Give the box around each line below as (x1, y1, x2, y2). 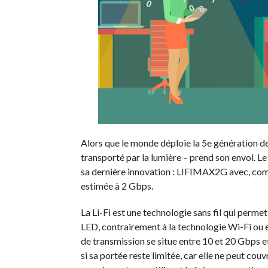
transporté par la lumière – (80, 151, 188, 163)
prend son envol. (187, 151, 255, 163)
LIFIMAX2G (176, 166, 227, 177)
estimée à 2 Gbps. (80, 180, 153, 191)
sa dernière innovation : (80, 166, 175, 177)
